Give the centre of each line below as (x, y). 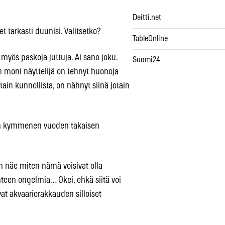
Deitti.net (147, 18)
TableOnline (150, 39)
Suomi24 (146, 60)
